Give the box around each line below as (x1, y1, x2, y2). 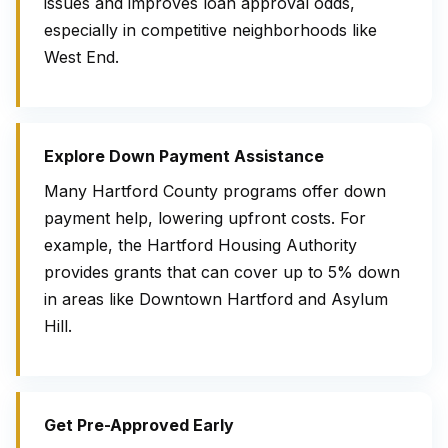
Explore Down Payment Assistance (44, 146, 324, 166)
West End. (44, 47, 119, 67)
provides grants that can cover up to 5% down (44, 262, 400, 282)
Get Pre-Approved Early (44, 415, 234, 435)
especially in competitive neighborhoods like (44, 20, 377, 40)
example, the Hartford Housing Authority (44, 235, 357, 255)
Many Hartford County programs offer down (44, 181, 386, 201)
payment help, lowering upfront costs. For (44, 208, 366, 228)
